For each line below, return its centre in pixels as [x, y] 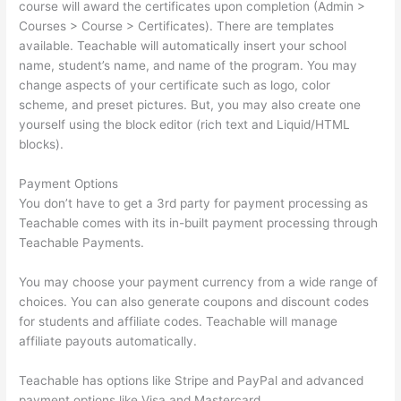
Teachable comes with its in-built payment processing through [199, 222]
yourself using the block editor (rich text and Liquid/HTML [185, 125]
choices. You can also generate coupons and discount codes [194, 301]
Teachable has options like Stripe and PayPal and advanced [192, 380]
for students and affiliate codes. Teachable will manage [179, 321]
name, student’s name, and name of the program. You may [188, 66]
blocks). [42, 145]
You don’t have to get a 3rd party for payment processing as [194, 203]
